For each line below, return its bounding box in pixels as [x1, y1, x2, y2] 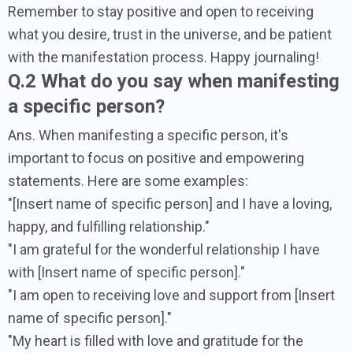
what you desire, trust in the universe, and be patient [8, 25, 332, 43]
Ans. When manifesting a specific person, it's [8, 126, 288, 143]
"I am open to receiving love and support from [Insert [8, 286, 335, 303]
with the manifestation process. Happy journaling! [8, 48, 319, 65]
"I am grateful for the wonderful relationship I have [8, 240, 320, 258]
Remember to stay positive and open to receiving [8, 2, 314, 20]
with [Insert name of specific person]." [8, 263, 245, 281]
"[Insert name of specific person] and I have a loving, [8, 195, 332, 212]
